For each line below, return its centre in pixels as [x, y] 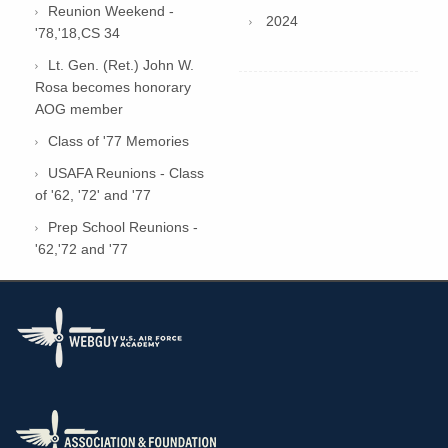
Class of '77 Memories [118, 140]
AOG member [79, 108]
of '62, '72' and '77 [93, 194]
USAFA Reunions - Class [126, 172]
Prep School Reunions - [123, 226]
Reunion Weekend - [111, 10]
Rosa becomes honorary [113, 86]
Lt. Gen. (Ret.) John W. [121, 64]
